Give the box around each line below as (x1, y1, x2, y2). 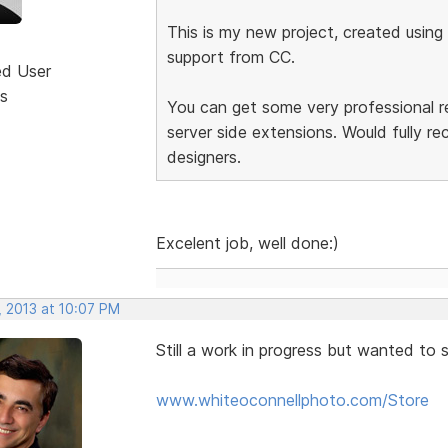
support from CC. (166, 46, 295, 67)
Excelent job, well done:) (155, 232, 339, 253)
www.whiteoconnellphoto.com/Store (155, 389, 429, 410)
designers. (166, 146, 241, 167)
